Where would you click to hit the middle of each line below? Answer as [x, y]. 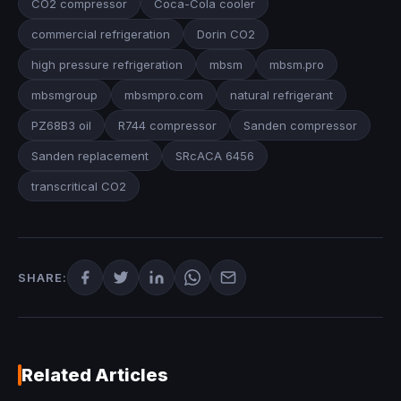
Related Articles [95, 375]
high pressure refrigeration [107, 64]
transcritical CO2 [79, 186]
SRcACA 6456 [215, 155]
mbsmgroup [64, 94]
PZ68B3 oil [61, 125]
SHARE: [43, 277]
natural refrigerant [282, 94]
